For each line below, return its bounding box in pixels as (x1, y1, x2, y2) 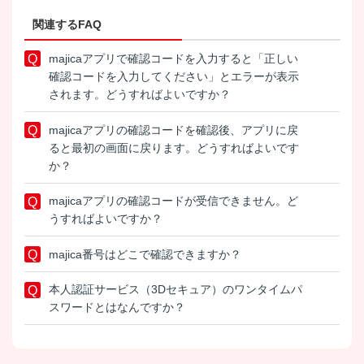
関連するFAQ (32, 18, 102, 32)
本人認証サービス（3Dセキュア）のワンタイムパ (49, 283, 302, 297)
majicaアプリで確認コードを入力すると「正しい (49, 52, 298, 66)
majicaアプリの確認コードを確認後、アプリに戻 (49, 123, 298, 136)
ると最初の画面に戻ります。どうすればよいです (49, 141, 299, 154)
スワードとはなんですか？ (49, 301, 185, 314)
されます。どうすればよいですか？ (49, 88, 231, 102)
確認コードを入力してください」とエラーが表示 (49, 70, 299, 84)
